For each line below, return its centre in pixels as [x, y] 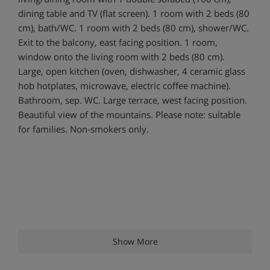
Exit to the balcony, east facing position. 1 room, [118, 42]
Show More [135, 241]
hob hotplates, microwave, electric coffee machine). [124, 85]
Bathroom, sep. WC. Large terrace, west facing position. [133, 100]
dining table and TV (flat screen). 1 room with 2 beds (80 [134, 13]
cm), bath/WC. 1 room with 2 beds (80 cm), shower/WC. [133, 27]
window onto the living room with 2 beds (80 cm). [121, 56]
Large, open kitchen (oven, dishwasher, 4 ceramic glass [132, 71]
